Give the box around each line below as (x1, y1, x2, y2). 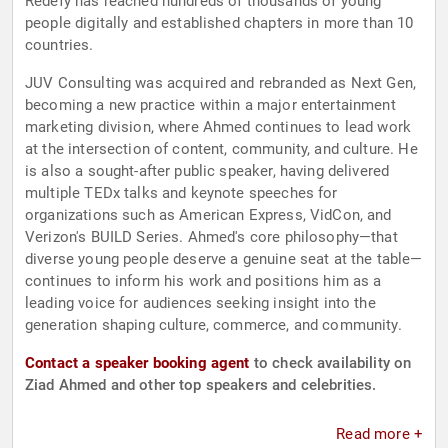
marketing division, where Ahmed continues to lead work (25, 118, 412, 137)
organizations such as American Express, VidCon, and (25, 206, 392, 225)
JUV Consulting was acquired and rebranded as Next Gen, (25, 74, 417, 93)
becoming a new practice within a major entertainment (25, 96, 396, 115)
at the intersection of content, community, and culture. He (25, 140, 418, 159)
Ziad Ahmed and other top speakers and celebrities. (25, 376, 377, 395)
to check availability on (249, 354, 412, 373)
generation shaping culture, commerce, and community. (25, 316, 402, 335)
